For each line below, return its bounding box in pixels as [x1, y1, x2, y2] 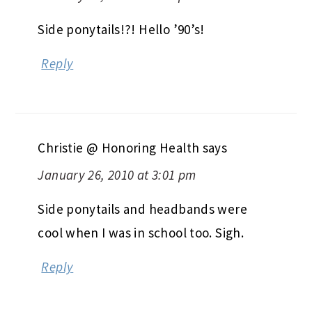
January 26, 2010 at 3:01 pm [38, 166, 196, 183]
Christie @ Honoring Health [38, 139, 200, 156]
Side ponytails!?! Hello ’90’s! [38, 20, 205, 38]
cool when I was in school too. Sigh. [38, 224, 244, 241]
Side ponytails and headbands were [38, 200, 247, 217]
